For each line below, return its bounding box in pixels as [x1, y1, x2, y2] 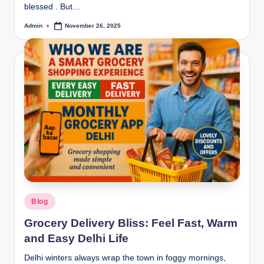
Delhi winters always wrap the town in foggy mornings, [24, 253, 226, 263]
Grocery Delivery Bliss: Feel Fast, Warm [24, 217, 237, 230]
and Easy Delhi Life [24, 232, 128, 245]
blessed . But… [24, 2, 81, 12]
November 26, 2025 [65, 22, 121, 29]
